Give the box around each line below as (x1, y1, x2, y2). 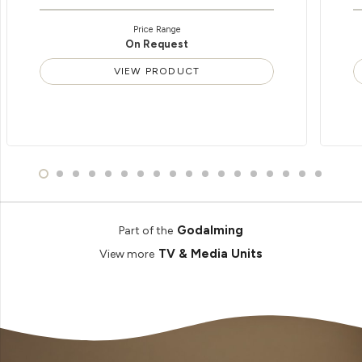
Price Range (133, 23, 181, 35)
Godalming (177, 223, 244, 238)
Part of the (118, 223, 173, 238)
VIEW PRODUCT (113, 65, 200, 78)
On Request (125, 37, 188, 50)
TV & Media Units (158, 246, 263, 262)
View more (99, 246, 154, 261)
